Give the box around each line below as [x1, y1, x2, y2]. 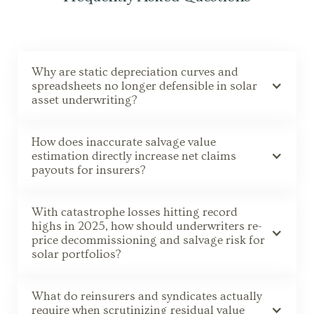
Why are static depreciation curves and [32, 64, 238, 78]
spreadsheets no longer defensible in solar [32, 78, 257, 93]
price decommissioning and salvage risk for [32, 233, 265, 247]
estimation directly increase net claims [32, 149, 236, 163]
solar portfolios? [32, 247, 121, 261]
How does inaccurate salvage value [32, 135, 216, 149]
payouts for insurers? [32, 163, 146, 177]
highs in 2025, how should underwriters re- [32, 219, 262, 233]
